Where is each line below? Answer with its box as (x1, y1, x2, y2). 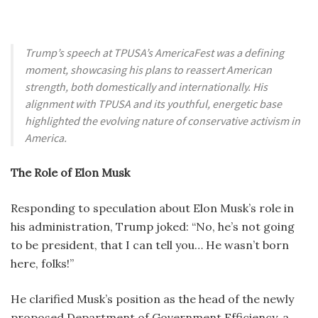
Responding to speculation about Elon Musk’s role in (11, 200, 294, 215)
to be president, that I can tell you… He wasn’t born (11, 237, 289, 252)
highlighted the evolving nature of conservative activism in (25, 113, 300, 128)
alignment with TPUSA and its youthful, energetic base (25, 96, 282, 111)
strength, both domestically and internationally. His (25, 79, 268, 94)
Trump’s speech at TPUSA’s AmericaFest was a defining (25, 45, 284, 60)
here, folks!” (11, 256, 74, 270)
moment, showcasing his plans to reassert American (25, 62, 272, 77)
